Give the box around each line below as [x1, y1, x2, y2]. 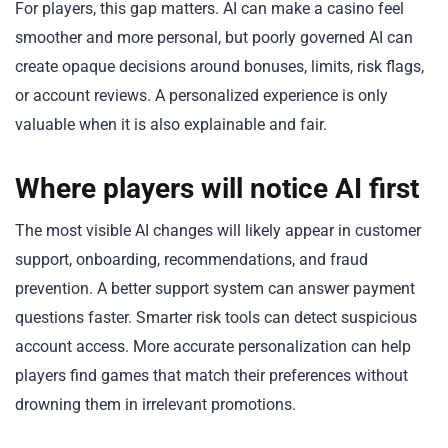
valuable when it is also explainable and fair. [15, 114, 327, 134]
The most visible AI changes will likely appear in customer [15, 220, 421, 240]
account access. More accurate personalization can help [15, 336, 411, 356]
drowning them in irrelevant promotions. [15, 394, 296, 414]
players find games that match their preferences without [15, 365, 408, 385]
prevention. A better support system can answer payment [15, 278, 415, 298]
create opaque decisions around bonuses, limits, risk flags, [15, 56, 424, 76]
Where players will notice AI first [15, 171, 419, 205]
